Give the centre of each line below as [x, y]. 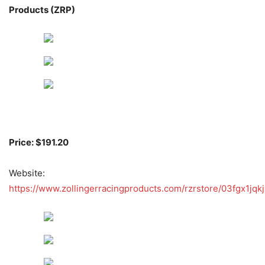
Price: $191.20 [39, 143]
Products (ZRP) [42, 10]
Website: [27, 173]
